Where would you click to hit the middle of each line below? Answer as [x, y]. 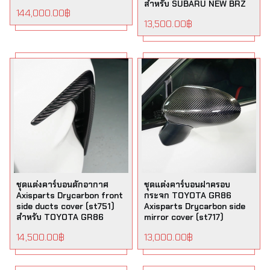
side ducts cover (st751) [66, 206]
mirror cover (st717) [184, 217]
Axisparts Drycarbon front [70, 195]
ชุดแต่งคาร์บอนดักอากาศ [63, 184]
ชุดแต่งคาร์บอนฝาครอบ [187, 184]
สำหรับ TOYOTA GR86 [60, 217]
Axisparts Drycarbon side [195, 206]
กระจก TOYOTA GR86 [188, 195]
